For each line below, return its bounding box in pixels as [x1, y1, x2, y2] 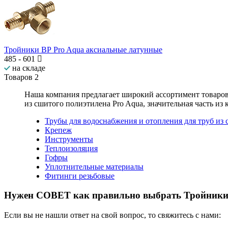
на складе [10, 63, 45, 72]
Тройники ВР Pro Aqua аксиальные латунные [4, 45, 162, 54]
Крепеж [45, 125, 72, 134]
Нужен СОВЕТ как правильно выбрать [4, 190, 184, 201]
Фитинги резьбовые [45, 171, 115, 180]
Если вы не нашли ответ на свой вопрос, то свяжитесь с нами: [4, 211, 221, 220]
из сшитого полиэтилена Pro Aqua [24, 99, 143, 108]
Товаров [4, 72, 33, 81]
